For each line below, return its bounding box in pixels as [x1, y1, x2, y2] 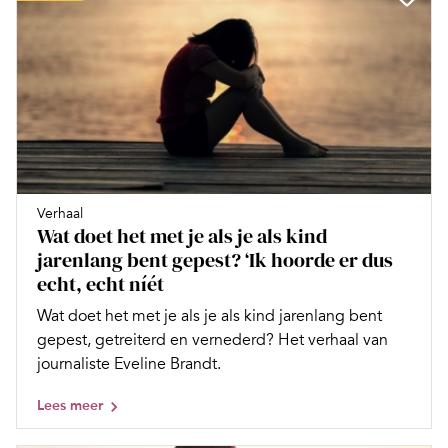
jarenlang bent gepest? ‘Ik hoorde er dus [37, 245, 393, 274]
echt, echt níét [37, 269, 164, 298]
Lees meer [37, 396, 103, 414]
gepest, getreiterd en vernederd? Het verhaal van [37, 329, 388, 350]
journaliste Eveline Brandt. [37, 353, 221, 374]
